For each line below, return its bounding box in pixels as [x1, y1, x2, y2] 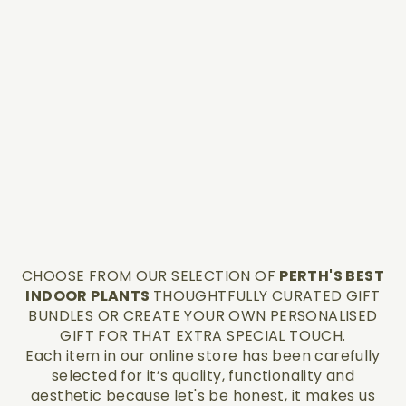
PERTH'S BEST [279, 266, 384, 287]
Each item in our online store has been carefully [25, 345, 381, 367]
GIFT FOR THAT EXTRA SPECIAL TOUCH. [60, 325, 346, 347]
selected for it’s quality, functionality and [51, 365, 355, 387]
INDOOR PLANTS [25, 285, 153, 307]
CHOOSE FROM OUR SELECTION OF [22, 266, 280, 287]
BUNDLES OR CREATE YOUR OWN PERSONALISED [28, 305, 378, 327]
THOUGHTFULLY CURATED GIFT [152, 285, 381, 307]
